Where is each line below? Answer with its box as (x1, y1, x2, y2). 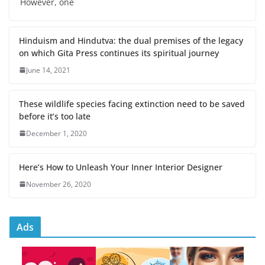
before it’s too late (19, 110, 91, 122)
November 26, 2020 (26, 179, 91, 189)
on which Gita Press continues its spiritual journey (19, 47, 219, 59)
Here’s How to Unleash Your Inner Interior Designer (19, 161, 222, 173)
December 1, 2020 (26, 128, 87, 138)
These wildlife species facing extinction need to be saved (19, 98, 245, 109)
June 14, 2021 (26, 64, 70, 75)
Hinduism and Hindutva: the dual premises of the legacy (19, 34, 243, 46)
